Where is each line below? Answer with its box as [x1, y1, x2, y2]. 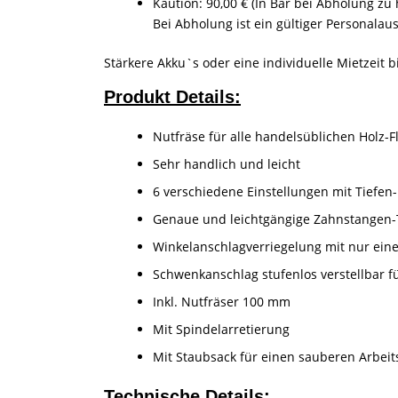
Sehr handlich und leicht [153, 155, 300, 172]
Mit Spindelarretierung [153, 320, 290, 338]
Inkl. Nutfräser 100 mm [153, 292, 291, 310]
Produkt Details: [104, 86, 241, 107]
